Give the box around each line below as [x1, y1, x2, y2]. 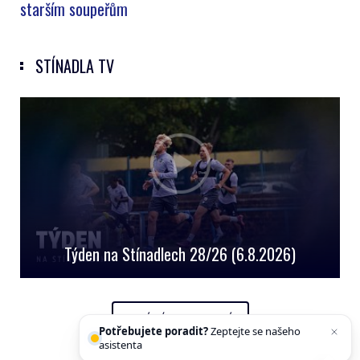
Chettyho [144, 337, 190, 353]
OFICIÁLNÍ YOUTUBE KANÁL [122, 309, 238, 327]
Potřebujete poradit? [98, 324, 208, 339]
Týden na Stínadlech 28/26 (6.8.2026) [64, 241, 296, 266]
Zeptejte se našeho [207, 324, 301, 339]
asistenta [98, 337, 145, 353]
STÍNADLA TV [35, 54, 114, 79]
